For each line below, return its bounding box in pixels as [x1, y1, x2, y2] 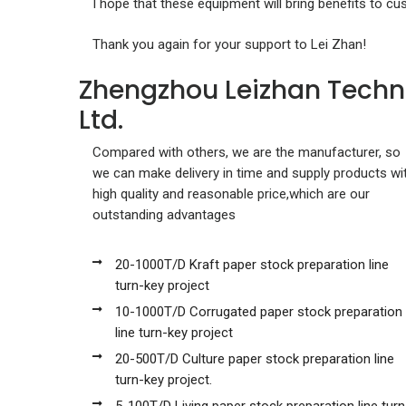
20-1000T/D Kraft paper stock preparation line [115, 256, 389, 273]
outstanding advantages [92, 206, 236, 223]
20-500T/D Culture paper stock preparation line [115, 350, 394, 367]
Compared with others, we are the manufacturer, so [92, 143, 401, 160]
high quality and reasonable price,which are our [92, 185, 370, 202]
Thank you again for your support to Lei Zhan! [92, 35, 366, 53]
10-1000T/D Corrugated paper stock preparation [115, 303, 402, 320]
